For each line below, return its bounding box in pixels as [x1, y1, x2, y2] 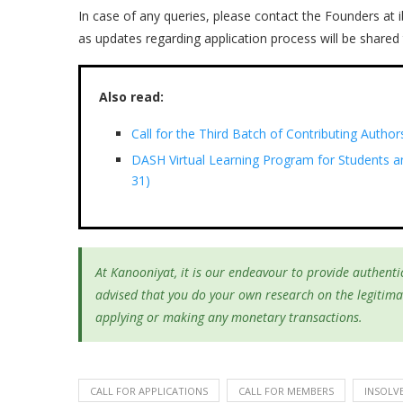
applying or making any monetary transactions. [95, 309, 363, 327]
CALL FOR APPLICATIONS [90, 384, 208, 399]
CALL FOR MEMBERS [238, 384, 334, 399]
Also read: [99, 88, 164, 106]
